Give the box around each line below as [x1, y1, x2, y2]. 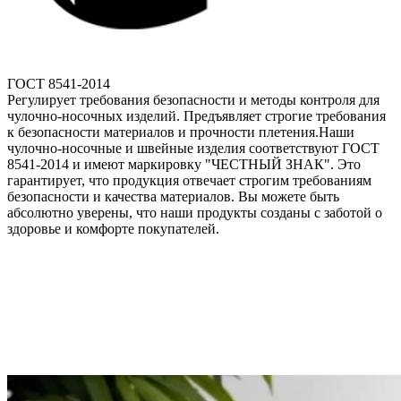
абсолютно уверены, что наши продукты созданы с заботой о [7, 205, 382, 221]
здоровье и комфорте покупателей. [7, 221, 219, 237]
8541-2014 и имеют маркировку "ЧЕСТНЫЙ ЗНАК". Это [7, 157, 361, 173]
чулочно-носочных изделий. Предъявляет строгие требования [7, 108, 386, 124]
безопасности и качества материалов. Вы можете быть [7, 189, 339, 205]
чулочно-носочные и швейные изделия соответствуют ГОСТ [7, 141, 380, 157]
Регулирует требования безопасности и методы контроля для [7, 92, 380, 108]
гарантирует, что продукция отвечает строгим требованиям [7, 173, 371, 189]
